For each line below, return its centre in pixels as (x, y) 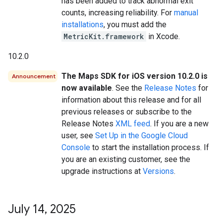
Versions (158, 171)
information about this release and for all (131, 100)
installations (83, 24)
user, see (78, 135)
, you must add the (135, 24)
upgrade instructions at (102, 171)
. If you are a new (179, 123)
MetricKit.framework (104, 36)
